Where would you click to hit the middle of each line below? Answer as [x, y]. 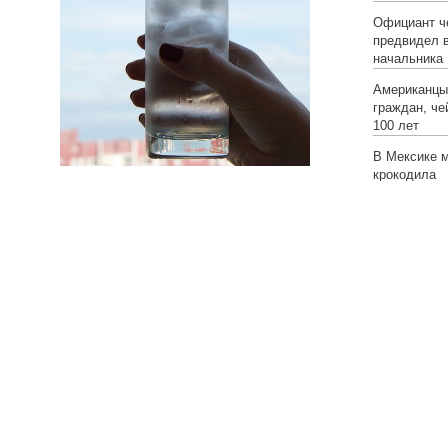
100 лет [396, 126]
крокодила [404, 175]
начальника [408, 59]
